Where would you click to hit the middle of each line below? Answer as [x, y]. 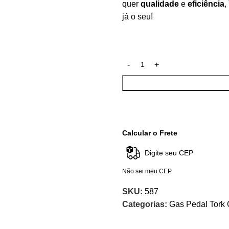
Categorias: [145, 204]
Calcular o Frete [150, 133]
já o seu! [138, 17]
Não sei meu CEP [147, 171]
